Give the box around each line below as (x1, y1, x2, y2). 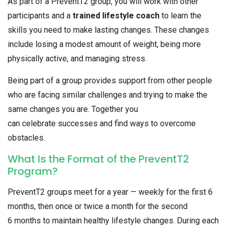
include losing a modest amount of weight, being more (8, 39, 201, 50)
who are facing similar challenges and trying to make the (8, 90, 208, 100)
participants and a (8, 11, 73, 21)
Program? (8, 164, 58, 179)
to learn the (159, 11, 201, 21)
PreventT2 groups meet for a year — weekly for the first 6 (8, 187, 213, 197)
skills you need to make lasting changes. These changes (8, 25, 209, 35)
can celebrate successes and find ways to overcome (8, 119, 196, 129)
